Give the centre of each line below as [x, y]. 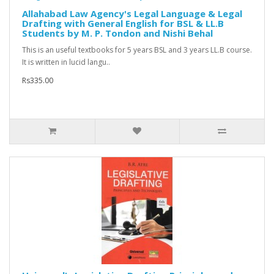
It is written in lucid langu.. [66, 62]
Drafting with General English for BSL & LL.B [123, 24]
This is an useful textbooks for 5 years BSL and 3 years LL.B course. [137, 50]
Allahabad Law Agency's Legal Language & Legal [132, 14]
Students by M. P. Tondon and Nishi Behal [117, 33]
